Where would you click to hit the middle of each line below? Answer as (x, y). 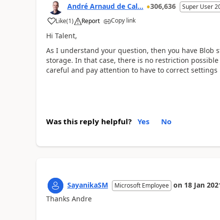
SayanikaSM (87, 185)
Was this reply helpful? (89, 121)
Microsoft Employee (141, 185)
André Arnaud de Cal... (105, 6)
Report (90, 21)
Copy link (123, 20)
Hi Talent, (61, 35)
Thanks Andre (69, 198)
